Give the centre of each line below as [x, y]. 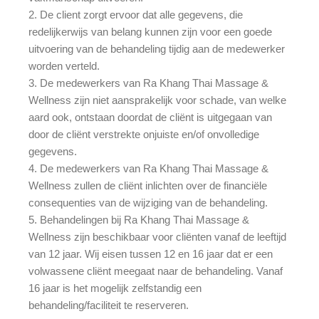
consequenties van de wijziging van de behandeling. [148, 202]
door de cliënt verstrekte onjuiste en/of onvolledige [144, 134]
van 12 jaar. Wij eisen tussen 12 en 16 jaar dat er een [151, 253]
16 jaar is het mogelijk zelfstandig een [115, 288]
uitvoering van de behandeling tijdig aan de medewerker [157, 48]
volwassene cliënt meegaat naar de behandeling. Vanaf [156, 271]
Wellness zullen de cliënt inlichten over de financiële [148, 185]
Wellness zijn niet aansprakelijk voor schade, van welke [157, 100]
